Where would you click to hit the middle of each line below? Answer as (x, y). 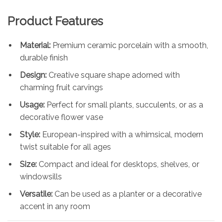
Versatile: (36, 194)
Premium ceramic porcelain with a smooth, (129, 45)
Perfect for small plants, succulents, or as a (124, 105)
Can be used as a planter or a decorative (127, 194)
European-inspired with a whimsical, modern (122, 134)
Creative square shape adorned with (113, 75)
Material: (35, 45)
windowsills (41, 176)
